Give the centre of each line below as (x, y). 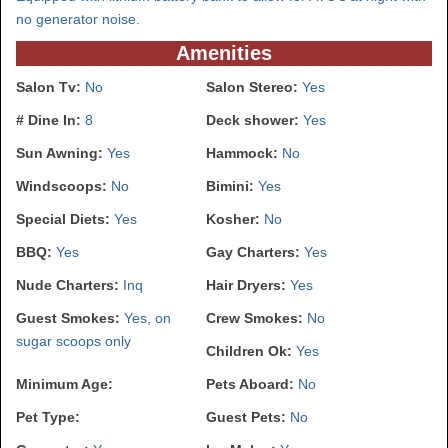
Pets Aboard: (252, 383)
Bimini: (232, 185)
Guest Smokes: (70, 317)
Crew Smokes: (256, 317)
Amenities (224, 52)
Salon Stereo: (254, 86)
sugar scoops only (73, 340)
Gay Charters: (255, 251)
